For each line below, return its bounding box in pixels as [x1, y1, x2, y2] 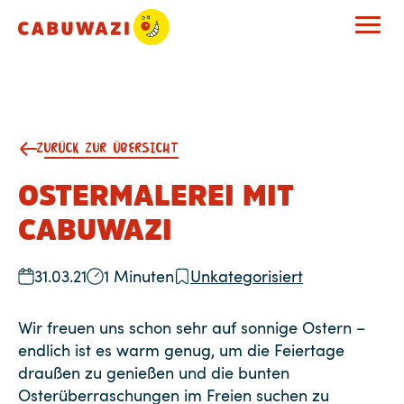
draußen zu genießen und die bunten [18, 362, 289, 383]
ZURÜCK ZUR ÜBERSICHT [37, 136, 179, 161]
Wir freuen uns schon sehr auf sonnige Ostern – [18, 317, 365, 338]
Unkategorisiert [190, 265, 304, 287]
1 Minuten [103, 265, 174, 287]
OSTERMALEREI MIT [18, 181, 294, 210]
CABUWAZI [18, 216, 172, 244]
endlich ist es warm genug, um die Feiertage [18, 339, 344, 361]
